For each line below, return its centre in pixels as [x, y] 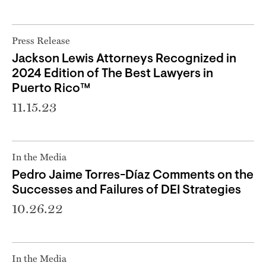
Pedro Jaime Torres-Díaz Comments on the [133, 175]
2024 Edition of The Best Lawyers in [113, 74]
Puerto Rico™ [51, 88]
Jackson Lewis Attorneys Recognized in [124, 59]
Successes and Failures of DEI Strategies [126, 190]
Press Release [41, 40]
